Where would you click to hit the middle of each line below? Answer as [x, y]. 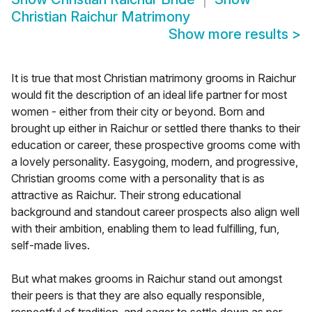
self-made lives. [50, 245]
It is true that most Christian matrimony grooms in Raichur [154, 78]
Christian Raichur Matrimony [101, 17]
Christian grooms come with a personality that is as [138, 179]
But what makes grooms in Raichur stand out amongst [147, 279]
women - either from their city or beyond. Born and [138, 112]
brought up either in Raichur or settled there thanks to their [156, 128]
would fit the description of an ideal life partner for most [149, 95]
